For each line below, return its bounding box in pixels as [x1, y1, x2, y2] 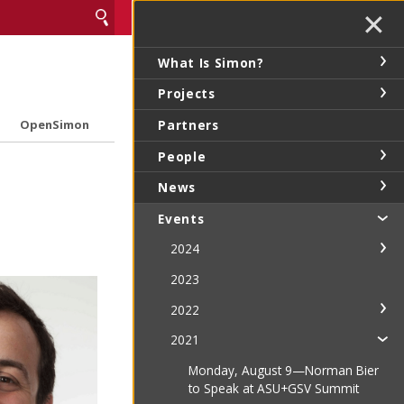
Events [158, 209, 205, 227]
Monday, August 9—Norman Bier [188, 361, 380, 379]
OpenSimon [19, 116, 89, 133]
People [158, 147, 207, 165]
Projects [158, 85, 216, 103]
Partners [158, 115, 219, 133]
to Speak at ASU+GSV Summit [188, 379, 360, 397]
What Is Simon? [158, 53, 264, 71]
